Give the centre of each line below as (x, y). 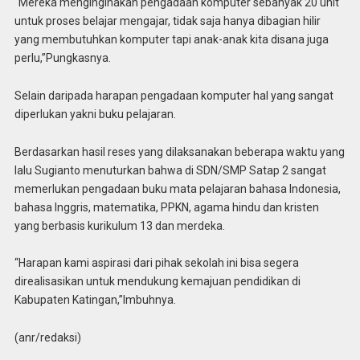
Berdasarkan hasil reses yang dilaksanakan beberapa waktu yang (179, 151)
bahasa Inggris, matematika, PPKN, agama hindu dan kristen (166, 207)
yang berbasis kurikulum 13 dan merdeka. (119, 225)
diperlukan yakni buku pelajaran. (95, 114)
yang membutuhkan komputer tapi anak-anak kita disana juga (171, 39)
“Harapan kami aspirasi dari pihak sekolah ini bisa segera (156, 263)
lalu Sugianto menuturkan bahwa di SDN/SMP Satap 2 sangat (170, 170)
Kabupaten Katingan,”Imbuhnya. (95, 300)
